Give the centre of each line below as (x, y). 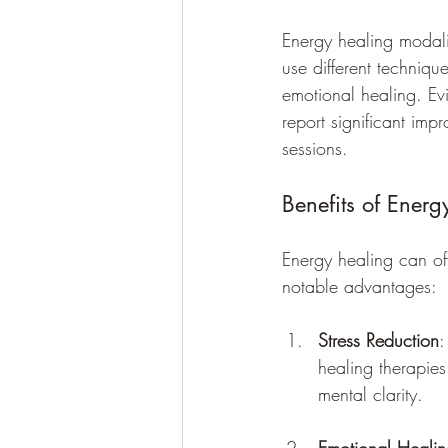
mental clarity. (370, 394)
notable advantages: (359, 286)
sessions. (315, 148)
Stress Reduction (378, 340)
